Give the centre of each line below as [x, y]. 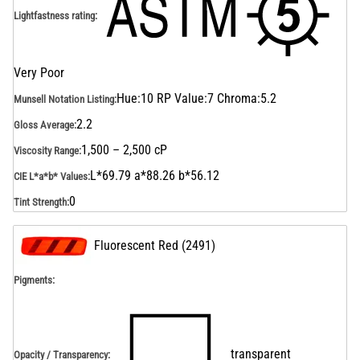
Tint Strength [40, 202]
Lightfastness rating [54, 15]
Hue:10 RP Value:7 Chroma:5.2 [196, 98]
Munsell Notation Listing [64, 99]
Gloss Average [44, 125]
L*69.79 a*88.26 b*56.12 [155, 176]
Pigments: [34, 280]
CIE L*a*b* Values [51, 176]
